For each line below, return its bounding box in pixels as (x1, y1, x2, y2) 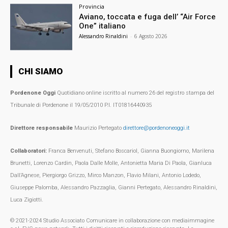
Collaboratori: (10, 148, 47, 155)
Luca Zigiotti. (10, 196, 43, 204)
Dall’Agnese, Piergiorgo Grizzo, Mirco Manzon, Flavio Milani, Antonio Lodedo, (10, 172, 201, 179)
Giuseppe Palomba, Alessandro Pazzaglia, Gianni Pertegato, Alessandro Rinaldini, (10, 184, 217, 191)
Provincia (79, 3, 105, 11)
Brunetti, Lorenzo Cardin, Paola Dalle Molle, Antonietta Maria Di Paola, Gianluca (10, 160, 212, 167)
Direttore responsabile (10, 125, 73, 132)
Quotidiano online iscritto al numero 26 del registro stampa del (55, 90, 214, 97)
